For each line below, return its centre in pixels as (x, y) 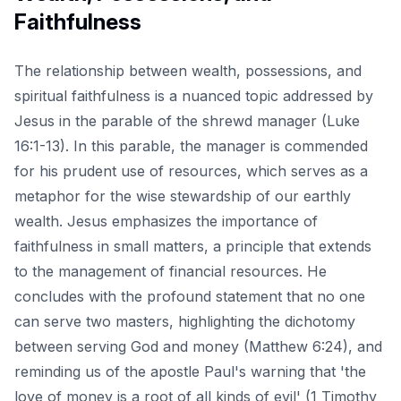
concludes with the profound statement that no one (190, 297)
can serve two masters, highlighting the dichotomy (185, 322)
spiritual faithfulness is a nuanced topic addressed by (194, 96)
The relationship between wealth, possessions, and (188, 71)
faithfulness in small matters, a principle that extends (193, 247)
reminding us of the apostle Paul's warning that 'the (190, 372)
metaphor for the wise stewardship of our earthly (183, 196)
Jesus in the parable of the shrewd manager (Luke (187, 121)
